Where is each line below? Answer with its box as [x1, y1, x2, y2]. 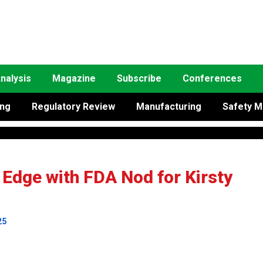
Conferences [183, 73, 242, 84]
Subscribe [117, 73, 161, 84]
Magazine [52, 73, 96, 84]
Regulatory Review [32, 101, 115, 112]
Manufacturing [136, 101, 201, 112]
